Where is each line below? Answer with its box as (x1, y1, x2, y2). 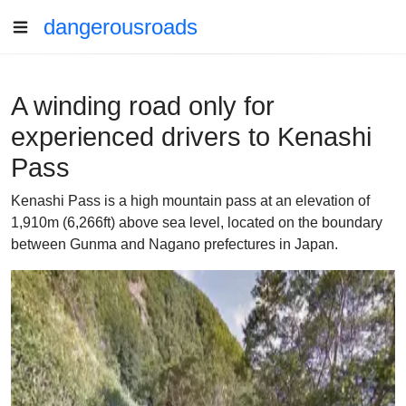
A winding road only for (11, 92, 275, 121)
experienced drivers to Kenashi (11, 122, 372, 151)
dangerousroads (43, 14, 198, 39)
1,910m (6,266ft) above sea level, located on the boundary (11, 215, 382, 230)
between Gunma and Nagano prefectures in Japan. (11, 237, 338, 252)
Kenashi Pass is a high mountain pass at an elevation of (11, 193, 370, 208)
